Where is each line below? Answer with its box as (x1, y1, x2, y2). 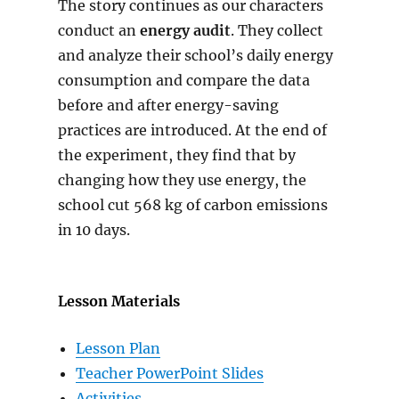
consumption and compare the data (57, 71, 310, 90)
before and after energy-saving (57, 96, 279, 115)
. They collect (230, 21, 323, 40)
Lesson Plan (75, 339, 160, 358)
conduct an (57, 21, 140, 40)
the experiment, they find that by (57, 146, 296, 165)
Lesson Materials (57, 292, 180, 311)
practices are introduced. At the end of (57, 121, 327, 140)
